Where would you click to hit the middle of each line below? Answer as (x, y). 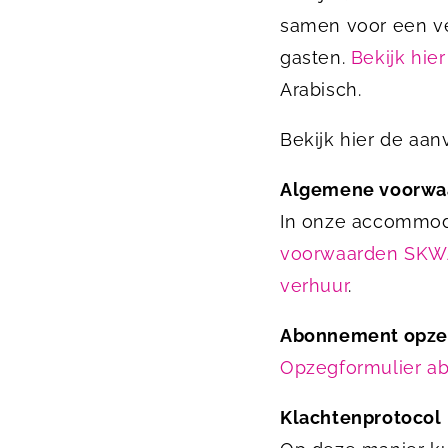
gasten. (315, 57)
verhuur (314, 285)
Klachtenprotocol (361, 417)
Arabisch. (321, 89)
